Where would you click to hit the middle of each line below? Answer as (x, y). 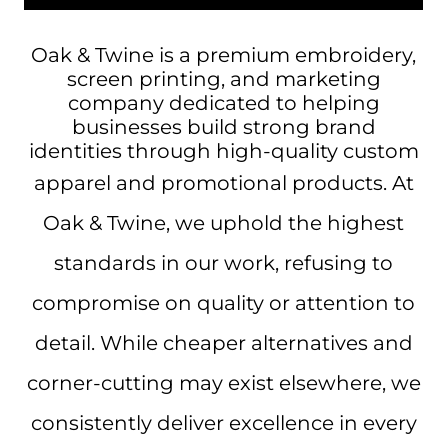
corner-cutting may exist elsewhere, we (223, 383)
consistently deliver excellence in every (223, 423)
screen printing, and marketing (223, 79)
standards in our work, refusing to (224, 263)
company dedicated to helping (223, 103)
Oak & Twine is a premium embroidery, (224, 55)
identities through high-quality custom (223, 151)
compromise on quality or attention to (224, 303)
